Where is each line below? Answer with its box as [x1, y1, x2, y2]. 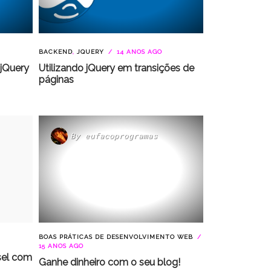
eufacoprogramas [84, 131, 157, 141]
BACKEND [38, 48, 73, 55]
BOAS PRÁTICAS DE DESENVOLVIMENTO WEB [38, 233, 193, 240]
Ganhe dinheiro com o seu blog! [38, 256, 180, 268]
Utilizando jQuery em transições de [38, 62, 194, 74]
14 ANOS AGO [114, 48, 162, 55]
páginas [38, 73, 74, 85]
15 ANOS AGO [38, 243, 83, 249]
